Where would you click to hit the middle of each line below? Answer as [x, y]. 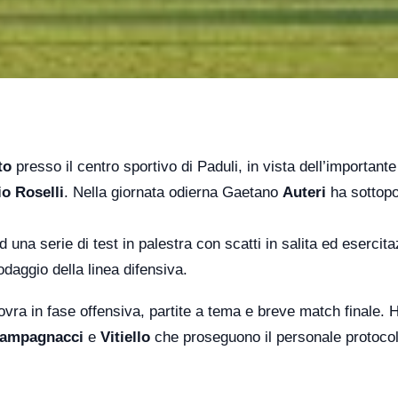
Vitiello [125, 337]
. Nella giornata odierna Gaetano [173, 192]
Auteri [304, 192]
